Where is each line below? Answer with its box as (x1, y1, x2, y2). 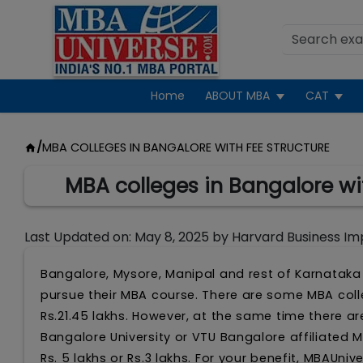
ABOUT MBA (205, 88, 271, 104)
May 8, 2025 (135, 228, 209, 246)
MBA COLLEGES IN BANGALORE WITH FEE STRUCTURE (41, 139, 330, 156)
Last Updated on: (24, 228, 135, 246)
